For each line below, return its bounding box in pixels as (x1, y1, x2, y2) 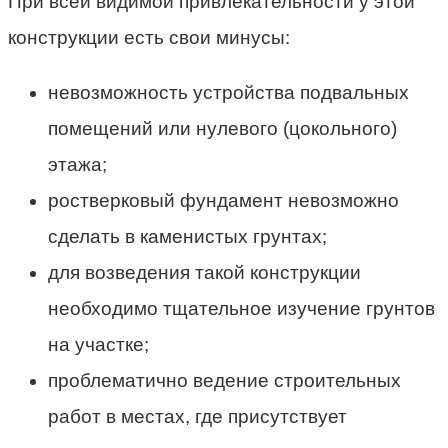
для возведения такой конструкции (48, 261, 361, 283)
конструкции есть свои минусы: (8, 26, 290, 48)
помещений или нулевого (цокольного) (48, 117, 397, 139)
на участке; (48, 333, 149, 355)
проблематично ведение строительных (48, 369, 401, 391)
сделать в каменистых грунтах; (48, 225, 327, 247)
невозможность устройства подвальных (48, 81, 409, 103)
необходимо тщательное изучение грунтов (48, 297, 435, 319)
